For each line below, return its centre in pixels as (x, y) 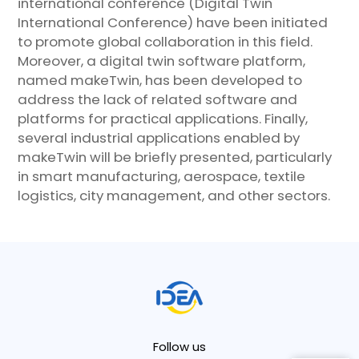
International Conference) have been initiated (173, 22)
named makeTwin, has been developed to (160, 80)
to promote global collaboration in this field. (165, 41)
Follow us (179, 346)
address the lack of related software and (158, 99)
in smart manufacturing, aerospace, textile (162, 176)
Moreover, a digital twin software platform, (162, 61)
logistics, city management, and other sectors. (174, 195)
